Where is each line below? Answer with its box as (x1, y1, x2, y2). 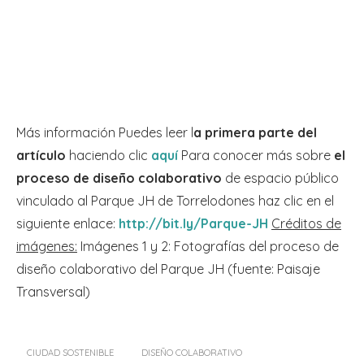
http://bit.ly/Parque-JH (119, 215, 268, 232)
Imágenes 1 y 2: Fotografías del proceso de (77, 238, 339, 255)
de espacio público (222, 170, 339, 187)
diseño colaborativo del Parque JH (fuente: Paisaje (16, 261, 320, 278)
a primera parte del (193, 124, 317, 141)
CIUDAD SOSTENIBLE (27, 347, 114, 359)
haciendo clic (66, 147, 151, 164)
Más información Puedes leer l (16, 124, 193, 141)
